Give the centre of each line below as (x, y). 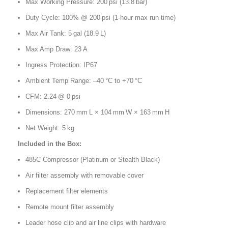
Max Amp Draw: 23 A (56, 49)
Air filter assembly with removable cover (84, 175)
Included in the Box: (50, 144)
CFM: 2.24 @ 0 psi (53, 96)
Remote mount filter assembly (70, 207)
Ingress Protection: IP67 (61, 65)
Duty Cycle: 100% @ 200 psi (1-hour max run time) (101, 17)
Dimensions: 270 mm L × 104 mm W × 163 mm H (97, 112)
